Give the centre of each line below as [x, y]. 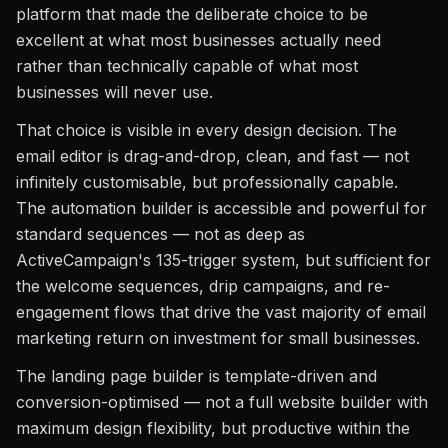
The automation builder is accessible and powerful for [221, 208]
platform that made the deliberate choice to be [192, 14]
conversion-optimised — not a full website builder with [222, 402]
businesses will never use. [114, 92]
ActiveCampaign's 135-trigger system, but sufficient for [223, 260]
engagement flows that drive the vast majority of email [221, 312]
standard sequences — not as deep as [160, 234]
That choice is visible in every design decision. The [206, 130]
